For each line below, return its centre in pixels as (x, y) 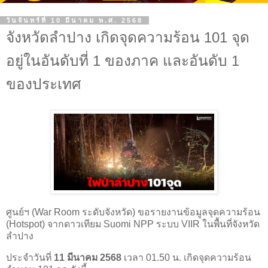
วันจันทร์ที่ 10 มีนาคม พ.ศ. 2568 (74, 21)
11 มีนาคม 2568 (88, 257)
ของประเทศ (44, 84)
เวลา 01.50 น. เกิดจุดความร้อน (186, 257)
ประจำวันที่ (30, 257)
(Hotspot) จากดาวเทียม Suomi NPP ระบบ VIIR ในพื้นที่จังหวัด (133, 224)
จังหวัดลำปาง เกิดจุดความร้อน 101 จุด (128, 38)
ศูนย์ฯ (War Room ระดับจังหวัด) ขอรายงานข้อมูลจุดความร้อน (133, 212)
